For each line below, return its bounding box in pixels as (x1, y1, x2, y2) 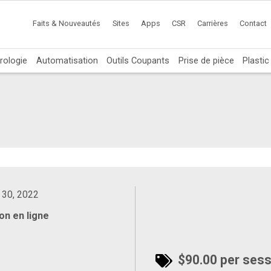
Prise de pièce (178, 54, 234, 66)
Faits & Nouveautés (33, 19, 101, 28)
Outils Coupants (106, 54, 170, 66)
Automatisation (36, 54, 98, 66)
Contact (240, 19, 267, 28)
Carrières (197, 19, 229, 28)
